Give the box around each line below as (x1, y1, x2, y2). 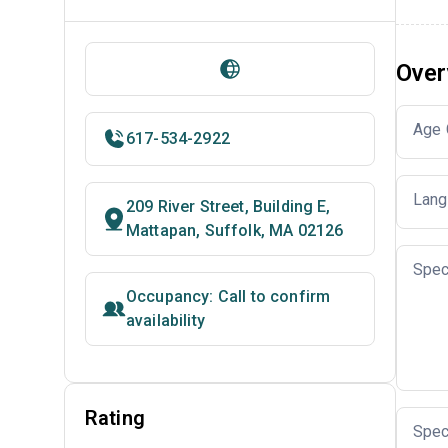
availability (126, 311, 205, 330)
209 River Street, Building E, (126, 197, 331, 216)
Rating (85, 406, 145, 430)
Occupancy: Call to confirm (126, 287, 331, 306)
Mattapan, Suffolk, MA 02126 (126, 221, 344, 240)
